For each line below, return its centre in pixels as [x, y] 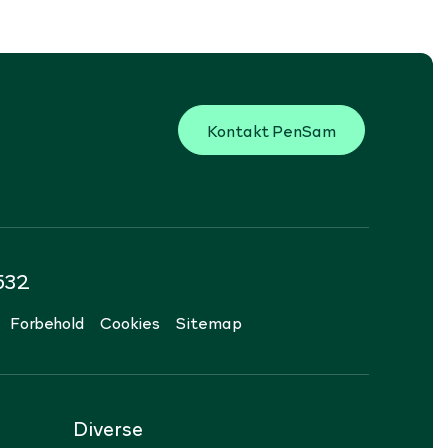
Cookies [130, 321]
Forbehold [47, 321]
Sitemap [209, 321]
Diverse [107, 427]
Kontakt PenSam [271, 129]
